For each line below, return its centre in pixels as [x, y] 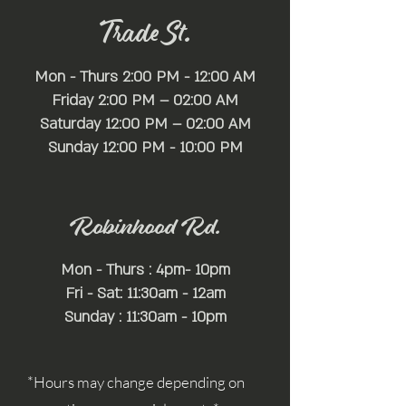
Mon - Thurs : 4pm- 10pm [145, 270]
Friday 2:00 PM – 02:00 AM [145, 100]
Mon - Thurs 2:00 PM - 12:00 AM [145, 77]
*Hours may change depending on [136, 382]
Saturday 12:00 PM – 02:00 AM [145, 124]
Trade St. [145, 34]
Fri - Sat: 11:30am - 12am [145, 293]
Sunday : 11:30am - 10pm [145, 317]
